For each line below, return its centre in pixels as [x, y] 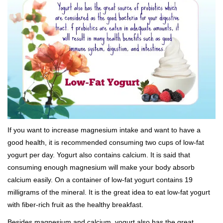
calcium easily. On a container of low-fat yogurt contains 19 [100, 179]
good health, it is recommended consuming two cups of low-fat [106, 142]
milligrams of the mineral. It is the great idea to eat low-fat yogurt [109, 192]
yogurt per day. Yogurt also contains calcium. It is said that [99, 155]
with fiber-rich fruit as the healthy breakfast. [75, 204]
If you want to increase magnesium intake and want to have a [104, 130]
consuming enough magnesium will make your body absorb [101, 167]
